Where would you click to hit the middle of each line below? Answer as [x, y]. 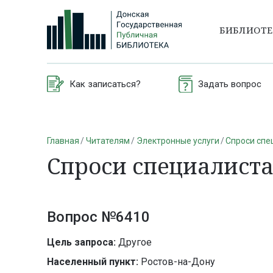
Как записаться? [105, 84]
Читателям [108, 140]
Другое [134, 243]
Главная [63, 140]
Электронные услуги [178, 140]
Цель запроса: [81, 243]
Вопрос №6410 [98, 217]
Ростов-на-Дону [177, 262]
